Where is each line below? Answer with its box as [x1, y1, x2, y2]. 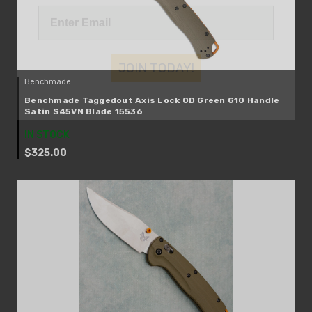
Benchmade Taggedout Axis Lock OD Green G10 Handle [24, 95, 280, 105]
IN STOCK [24, 129, 70, 141]
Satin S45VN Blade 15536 [24, 107, 143, 116]
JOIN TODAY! [118, 35, 194, 51]
